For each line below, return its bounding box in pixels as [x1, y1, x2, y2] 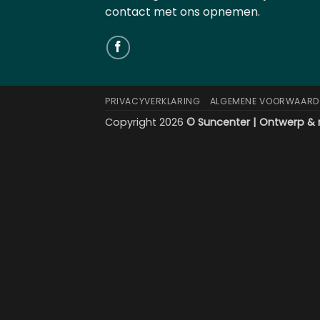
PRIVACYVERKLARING [105, 94, 201, 107]
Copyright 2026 [105, 114, 186, 129]
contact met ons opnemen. [105, 4, 260, 20]
